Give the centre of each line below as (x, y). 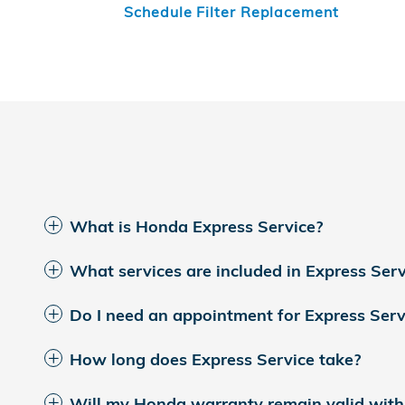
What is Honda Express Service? (196, 226)
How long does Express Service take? (215, 359)
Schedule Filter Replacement (231, 11)
